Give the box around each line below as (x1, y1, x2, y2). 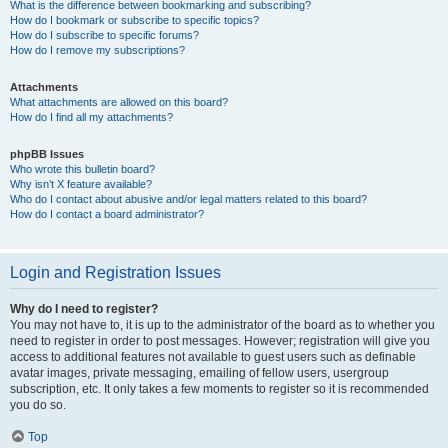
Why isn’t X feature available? (10, 178, 152, 190)
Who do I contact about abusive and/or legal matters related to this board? (10, 193, 367, 205)
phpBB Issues (10, 148, 84, 160)
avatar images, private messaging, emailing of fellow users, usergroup (10, 366, 389, 380)
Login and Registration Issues (10, 264, 221, 281)
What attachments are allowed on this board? (10, 96, 228, 108)
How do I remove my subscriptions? (10, 44, 185, 56)
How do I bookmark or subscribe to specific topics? (10, 14, 259, 26)
